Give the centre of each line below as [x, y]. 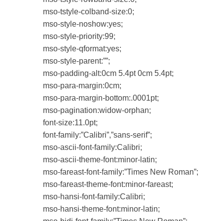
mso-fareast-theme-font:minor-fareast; [108, 184]
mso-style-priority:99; [79, 36]
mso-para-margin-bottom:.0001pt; [101, 98]
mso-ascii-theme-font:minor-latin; [100, 159]
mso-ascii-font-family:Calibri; [92, 147]
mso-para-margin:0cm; [82, 85]
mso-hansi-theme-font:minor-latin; [101, 209]
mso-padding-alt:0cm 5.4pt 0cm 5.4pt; [108, 73]
